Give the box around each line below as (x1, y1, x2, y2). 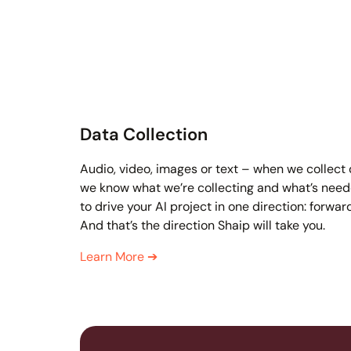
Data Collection (80, 123, 208, 147)
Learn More (80, 248, 147, 266)
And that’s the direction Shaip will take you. (80, 217, 325, 234)
